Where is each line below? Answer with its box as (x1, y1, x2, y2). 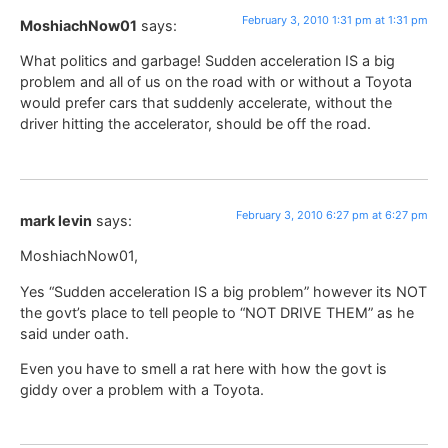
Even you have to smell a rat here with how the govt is (20, 360, 387, 378)
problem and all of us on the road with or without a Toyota (20, 73, 412, 91)
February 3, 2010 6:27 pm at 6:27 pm (236, 207, 428, 222)
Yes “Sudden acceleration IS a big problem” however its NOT (20, 282, 427, 300)
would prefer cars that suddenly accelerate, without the (20, 94, 392, 112)
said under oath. (20, 324, 129, 342)
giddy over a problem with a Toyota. (20, 381, 264, 399)
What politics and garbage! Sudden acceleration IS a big (20, 52, 395, 70)
